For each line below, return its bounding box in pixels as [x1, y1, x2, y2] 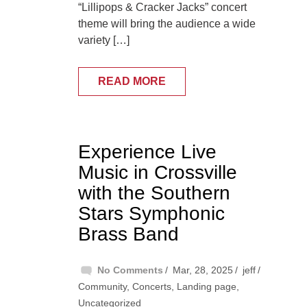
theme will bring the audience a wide [78, 18, 256, 30]
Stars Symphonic [78, 203, 225, 225]
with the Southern [78, 182, 230, 204]
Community [78, 281, 127, 293]
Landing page [177, 281, 236, 293]
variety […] [78, 34, 130, 47]
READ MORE [98, 75, 166, 88]
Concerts [132, 281, 171, 293]
